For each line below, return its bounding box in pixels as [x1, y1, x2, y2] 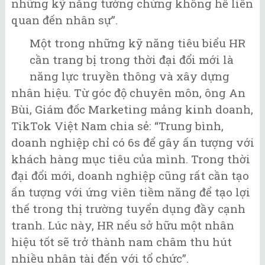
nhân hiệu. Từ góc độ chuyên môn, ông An [11, 85, 245, 100]
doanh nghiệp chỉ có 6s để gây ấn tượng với [11, 134, 254, 150]
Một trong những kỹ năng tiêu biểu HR [30, 35, 246, 50]
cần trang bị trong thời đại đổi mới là [30, 51, 234, 67]
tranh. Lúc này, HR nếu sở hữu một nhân [11, 217, 234, 232]
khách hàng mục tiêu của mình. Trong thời [11, 151, 250, 166]
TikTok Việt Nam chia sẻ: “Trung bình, [11, 118, 224, 133]
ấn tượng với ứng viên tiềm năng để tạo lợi [11, 184, 250, 199]
